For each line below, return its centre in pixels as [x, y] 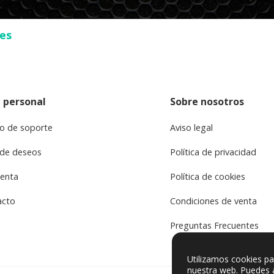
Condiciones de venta [213, 201]
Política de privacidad [213, 152]
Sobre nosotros [207, 102]
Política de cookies [207, 177]
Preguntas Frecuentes [214, 226]
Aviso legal [191, 128]
